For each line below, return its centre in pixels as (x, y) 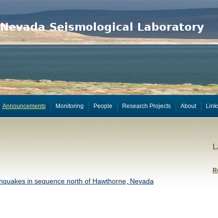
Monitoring (69, 106)
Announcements (24, 106)
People (103, 106)
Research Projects (146, 106)
